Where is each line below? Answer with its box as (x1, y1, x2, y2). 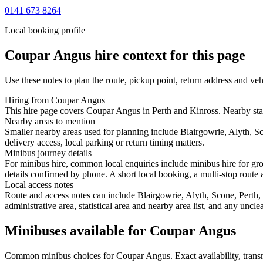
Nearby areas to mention (5, 116, 95, 126)
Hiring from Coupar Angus (5, 95, 105, 105)
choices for (71, 250, 116, 261)
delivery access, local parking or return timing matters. (5, 137, 204, 147)
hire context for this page (91, 47, 245, 63)
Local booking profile (5, 25, 85, 35)
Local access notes (5, 179, 73, 190)
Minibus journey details (5, 147, 92, 158)
